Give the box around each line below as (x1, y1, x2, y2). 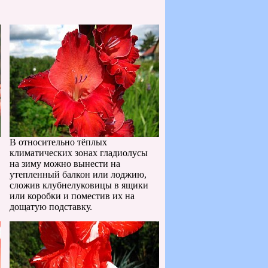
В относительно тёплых (10, 137, 107, 147)
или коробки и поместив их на (10, 191, 135, 201)
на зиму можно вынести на (10, 159, 120, 169)
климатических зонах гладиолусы (10, 148, 148, 158)
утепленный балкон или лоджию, (10, 169, 147, 179)
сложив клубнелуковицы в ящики (10, 180, 148, 190)
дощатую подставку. (10, 202, 92, 212)
